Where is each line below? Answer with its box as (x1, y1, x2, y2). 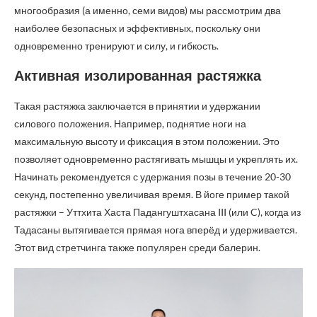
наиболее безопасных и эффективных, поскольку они (14, 22, 260, 34)
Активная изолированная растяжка (14, 67, 261, 84)
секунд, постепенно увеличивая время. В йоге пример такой (14, 188, 289, 200)
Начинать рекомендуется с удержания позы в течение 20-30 (14, 171, 291, 183)
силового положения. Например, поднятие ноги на (14, 117, 246, 129)
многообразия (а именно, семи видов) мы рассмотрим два (14, 4, 281, 16)
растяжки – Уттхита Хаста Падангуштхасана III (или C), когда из (14, 206, 301, 218)
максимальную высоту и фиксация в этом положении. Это (14, 135, 279, 147)
